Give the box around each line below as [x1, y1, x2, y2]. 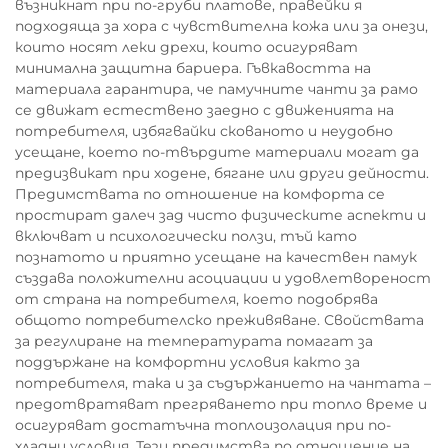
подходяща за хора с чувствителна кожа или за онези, [15, 17, 428, 35]
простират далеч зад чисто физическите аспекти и [15, 206, 426, 224]
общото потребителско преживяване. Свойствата [15, 311, 424, 329]
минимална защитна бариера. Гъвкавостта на [15, 59, 371, 77]
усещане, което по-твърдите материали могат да [15, 143, 419, 161]
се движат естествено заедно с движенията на [15, 101, 394, 119]
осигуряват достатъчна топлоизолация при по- [15, 416, 391, 434]
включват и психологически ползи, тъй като [15, 227, 357, 245]
